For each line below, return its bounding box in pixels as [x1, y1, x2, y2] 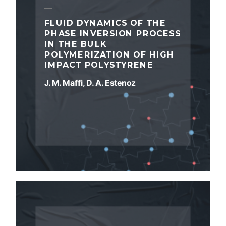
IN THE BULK [44, 39, 107, 49]
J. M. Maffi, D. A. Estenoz [44, 78, 136, 88]
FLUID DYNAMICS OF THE [44, 18, 166, 28]
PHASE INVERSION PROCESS [44, 28, 181, 38]
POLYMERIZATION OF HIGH [44, 49, 175, 60]
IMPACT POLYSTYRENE [44, 60, 153, 70]
